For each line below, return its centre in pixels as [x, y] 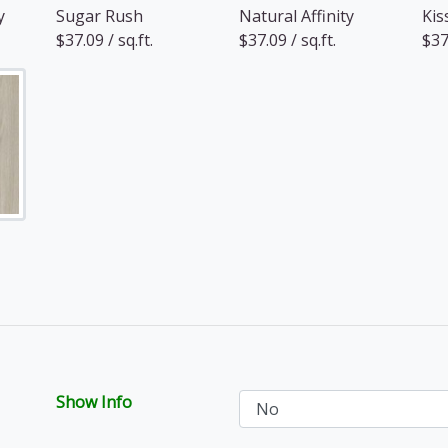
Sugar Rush [99, 15]
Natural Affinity [296, 15]
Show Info [94, 401]
